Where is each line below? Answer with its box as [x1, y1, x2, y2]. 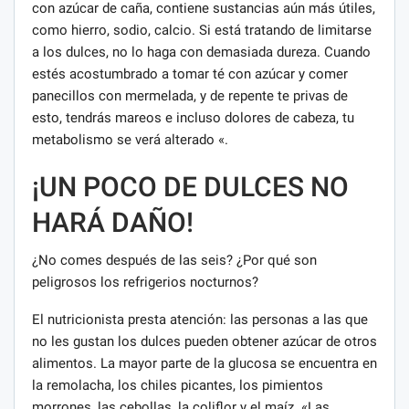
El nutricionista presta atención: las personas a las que [32, 311, 368, 329]
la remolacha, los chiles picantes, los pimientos [32, 377, 323, 394]
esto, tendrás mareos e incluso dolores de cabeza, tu [32, 110, 354, 127]
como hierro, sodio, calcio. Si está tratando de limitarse [32, 22, 372, 39]
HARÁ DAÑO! [32, 206, 194, 239]
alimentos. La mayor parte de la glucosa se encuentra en [32, 355, 377, 372]
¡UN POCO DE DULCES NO [32, 171, 349, 204]
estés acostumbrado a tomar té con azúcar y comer [32, 66, 348, 83]
